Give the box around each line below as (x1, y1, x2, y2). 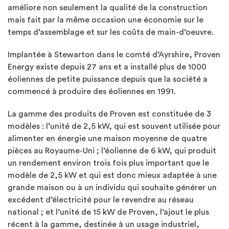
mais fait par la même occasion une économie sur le (8, 15, 203, 24)
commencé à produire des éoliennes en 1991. (8, 87, 176, 96)
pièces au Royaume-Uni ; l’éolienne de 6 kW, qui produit (8, 146, 216, 155)
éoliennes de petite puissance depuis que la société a (8, 75, 208, 83)
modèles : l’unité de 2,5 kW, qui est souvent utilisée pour (8, 122, 220, 130)
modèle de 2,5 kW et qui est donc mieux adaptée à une (8, 171, 217, 179)
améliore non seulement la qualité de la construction (8, 3, 208, 12)
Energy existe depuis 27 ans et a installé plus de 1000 (8, 62, 207, 71)
